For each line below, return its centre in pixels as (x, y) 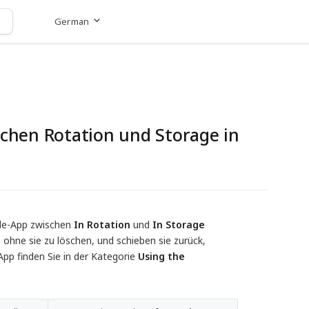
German (72, 21)
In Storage (179, 225)
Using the (161, 257)
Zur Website (135, 21)
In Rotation (102, 225)
